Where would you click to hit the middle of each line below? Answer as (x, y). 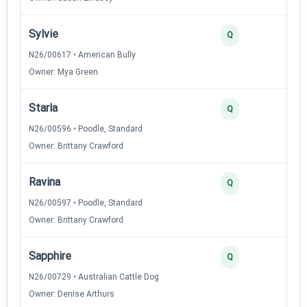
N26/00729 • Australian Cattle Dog (94, 277)
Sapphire (50, 256)
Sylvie (44, 34)
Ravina (45, 182)
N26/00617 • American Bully (82, 54)
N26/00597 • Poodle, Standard (86, 202)
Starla (43, 108)
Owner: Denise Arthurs (72, 294)
